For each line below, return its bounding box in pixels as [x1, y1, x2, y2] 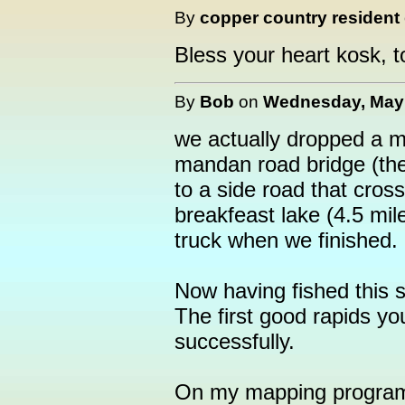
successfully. [174, 329, 295, 353]
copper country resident [200, 7, 400, 27]
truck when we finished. [174, 228, 398, 252]
